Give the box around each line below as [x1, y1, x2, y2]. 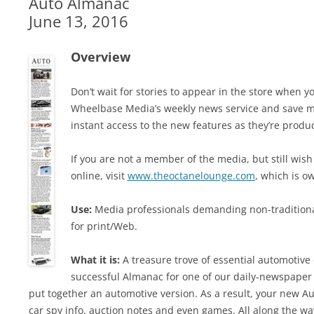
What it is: [70, 253, 120, 266]
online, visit [70, 169, 128, 182]
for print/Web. [70, 219, 137, 233]
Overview [70, 48, 130, 65]
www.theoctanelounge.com [127, 169, 255, 182]
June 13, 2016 [28, 11, 128, 32]
